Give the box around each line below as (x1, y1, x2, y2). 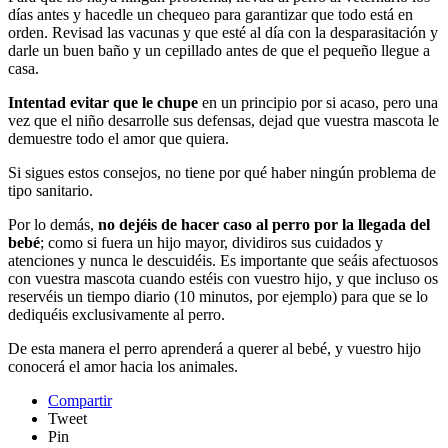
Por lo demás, (8, 216, 98, 234)
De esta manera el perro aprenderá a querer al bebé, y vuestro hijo (8, 340, 421, 358)
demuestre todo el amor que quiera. (8, 130, 229, 148)
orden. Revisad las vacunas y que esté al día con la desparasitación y (8, 24, 438, 42)
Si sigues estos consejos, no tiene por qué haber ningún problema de (8, 164, 436, 182)
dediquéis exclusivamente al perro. (8, 306, 225, 324)
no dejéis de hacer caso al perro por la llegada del (98, 216, 430, 234)
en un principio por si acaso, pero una (202, 94, 438, 112)
